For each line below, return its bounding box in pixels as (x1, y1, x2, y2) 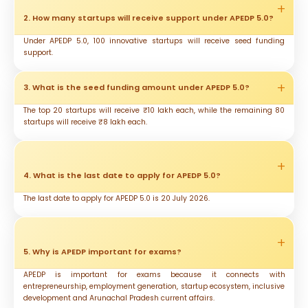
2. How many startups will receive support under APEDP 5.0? (23, 12, 274, 24)
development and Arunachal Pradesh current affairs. (23, 293, 214, 304)
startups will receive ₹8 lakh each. (23, 117, 147, 128)
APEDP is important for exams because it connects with (23, 269, 285, 280)
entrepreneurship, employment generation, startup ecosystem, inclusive (23, 281, 285, 292)
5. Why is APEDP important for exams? (23, 246, 181, 258)
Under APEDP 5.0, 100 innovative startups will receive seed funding (23, 36, 285, 47)
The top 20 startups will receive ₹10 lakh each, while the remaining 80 (23, 105, 285, 116)
